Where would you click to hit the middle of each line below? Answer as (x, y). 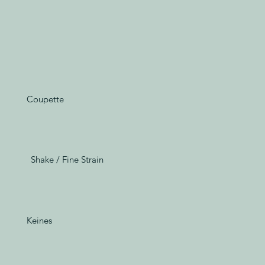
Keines (39, 220)
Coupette (45, 99)
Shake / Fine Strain (67, 160)
